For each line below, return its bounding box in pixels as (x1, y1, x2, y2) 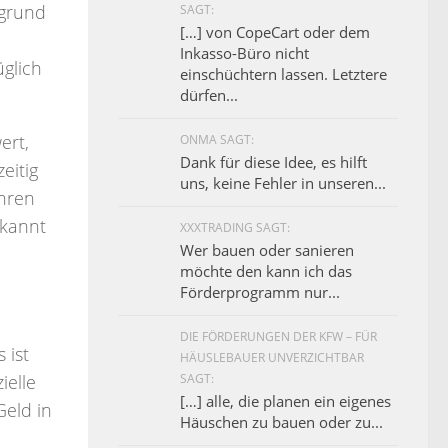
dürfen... (180, 84, 238, 105)
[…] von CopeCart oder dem (180, 21, 370, 42)
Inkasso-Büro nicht (180, 42, 309, 63)
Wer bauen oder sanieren (180, 239, 354, 260)
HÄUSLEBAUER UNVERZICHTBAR (180, 348, 364, 366)
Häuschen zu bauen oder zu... (180, 411, 383, 432)
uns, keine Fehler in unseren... (180, 172, 386, 193)
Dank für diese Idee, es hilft (180, 151, 367, 172)
